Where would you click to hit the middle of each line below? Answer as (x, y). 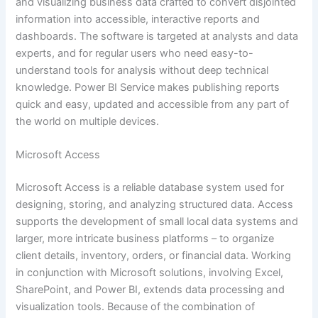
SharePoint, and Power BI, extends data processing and (150, 290)
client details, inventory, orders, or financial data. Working (154, 256)
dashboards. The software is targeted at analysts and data (157, 36)
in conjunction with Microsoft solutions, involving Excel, (150, 273)
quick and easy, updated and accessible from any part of (153, 104)
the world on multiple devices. (88, 121)
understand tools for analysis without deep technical (142, 70)
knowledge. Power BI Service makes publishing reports (148, 87)
